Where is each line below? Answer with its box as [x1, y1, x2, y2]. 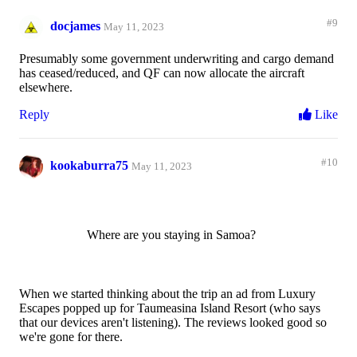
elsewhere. [19, 80, 73, 95]
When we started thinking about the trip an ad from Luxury [19, 287, 316, 301]
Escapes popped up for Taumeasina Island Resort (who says [19, 301, 320, 316]
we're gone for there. [19, 330, 123, 344]
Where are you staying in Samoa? [87, 228, 256, 242]
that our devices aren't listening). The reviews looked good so [19, 316, 327, 330]
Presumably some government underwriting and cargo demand [19, 52, 334, 66]
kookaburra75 [50, 158, 128, 172]
